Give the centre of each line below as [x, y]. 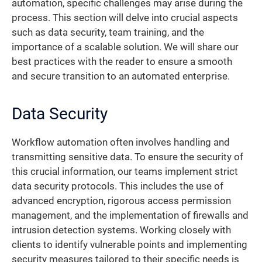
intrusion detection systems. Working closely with [121, 230]
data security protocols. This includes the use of [118, 186]
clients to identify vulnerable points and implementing [130, 244]
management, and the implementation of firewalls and [130, 215]
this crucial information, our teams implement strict [125, 171]
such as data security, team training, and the [108, 32]
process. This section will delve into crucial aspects [125, 18]
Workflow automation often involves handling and [121, 142]
